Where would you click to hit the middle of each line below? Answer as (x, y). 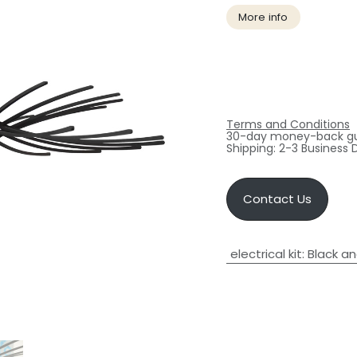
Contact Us (277, 198)
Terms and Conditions (288, 124)
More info (263, 17)
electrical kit (266, 253)
